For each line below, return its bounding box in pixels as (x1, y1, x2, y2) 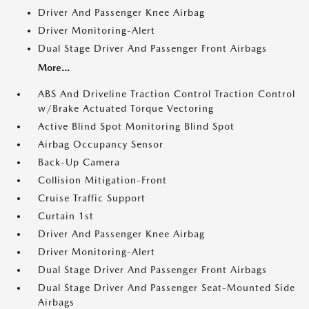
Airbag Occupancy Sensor (38, 139, 163, 150)
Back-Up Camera (38, 157, 120, 168)
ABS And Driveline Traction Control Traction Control (38, 88, 295, 99)
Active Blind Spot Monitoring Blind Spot (38, 121, 235, 132)
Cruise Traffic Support (38, 192, 146, 203)
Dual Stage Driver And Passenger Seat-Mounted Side (38, 282, 295, 293)
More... (38, 62, 70, 73)
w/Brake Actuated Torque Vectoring (38, 103, 214, 114)
